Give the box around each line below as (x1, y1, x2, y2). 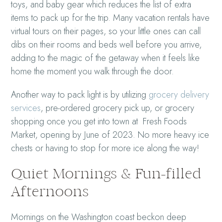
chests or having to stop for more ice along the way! (11, 141, 200, 155)
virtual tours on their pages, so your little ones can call (11, 24, 201, 38)
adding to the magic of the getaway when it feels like (11, 51, 200, 64)
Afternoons (11, 182, 89, 200)
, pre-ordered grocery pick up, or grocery (41, 101, 195, 114)
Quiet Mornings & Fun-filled (11, 165, 202, 182)
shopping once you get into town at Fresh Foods (11, 114, 187, 128)
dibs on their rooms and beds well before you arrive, (11, 38, 202, 51)
